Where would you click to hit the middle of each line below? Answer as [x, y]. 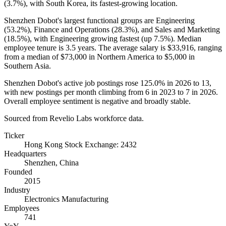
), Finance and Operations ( [71, 29]
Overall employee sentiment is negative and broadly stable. [97, 101]
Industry [17, 190]
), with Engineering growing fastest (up [91, 38]
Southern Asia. [27, 66]
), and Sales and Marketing [177, 29]
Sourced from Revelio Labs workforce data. [74, 118]
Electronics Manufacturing [66, 199]
